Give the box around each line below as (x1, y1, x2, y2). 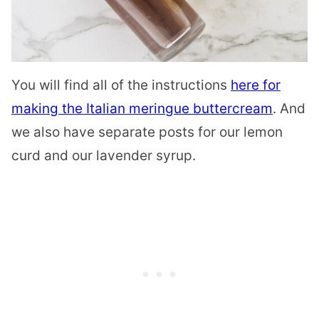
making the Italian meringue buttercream (11, 100, 273, 117)
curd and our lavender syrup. (11, 147, 196, 164)
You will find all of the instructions (11, 77, 231, 94)
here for (231, 77, 281, 94)
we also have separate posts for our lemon (11, 124, 283, 141)
